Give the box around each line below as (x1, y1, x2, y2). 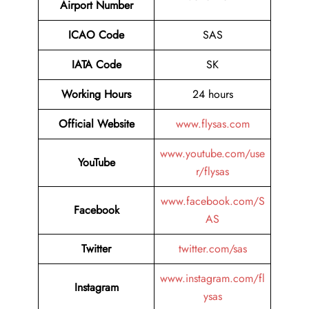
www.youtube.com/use (160, 146, 265, 162)
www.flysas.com (175, 116, 250, 132)
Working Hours (61, 86, 131, 103)
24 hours (192, 86, 233, 103)
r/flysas (196, 163, 229, 180)
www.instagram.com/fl (160, 270, 265, 287)
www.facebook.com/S (160, 193, 265, 210)
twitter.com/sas (178, 241, 247, 257)
